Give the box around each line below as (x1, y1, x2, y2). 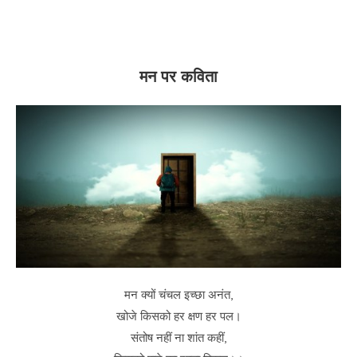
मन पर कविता (139, 70, 218, 86)
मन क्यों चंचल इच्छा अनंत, (124, 287, 233, 302)
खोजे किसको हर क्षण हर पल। (116, 308, 241, 324)
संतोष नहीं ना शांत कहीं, (131, 330, 226, 345)
